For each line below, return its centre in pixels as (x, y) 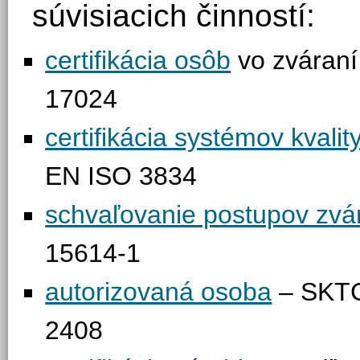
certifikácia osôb (138, 60)
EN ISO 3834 (121, 176)
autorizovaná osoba (159, 292)
